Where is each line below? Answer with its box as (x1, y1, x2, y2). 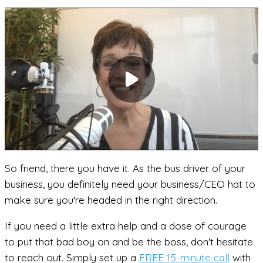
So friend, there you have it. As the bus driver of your (5, 161, 245, 174)
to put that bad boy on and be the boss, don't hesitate (5, 235, 253, 248)
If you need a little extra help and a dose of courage (5, 220, 247, 232)
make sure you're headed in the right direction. (5, 193, 217, 206)
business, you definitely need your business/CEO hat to (5, 177, 255, 190)
